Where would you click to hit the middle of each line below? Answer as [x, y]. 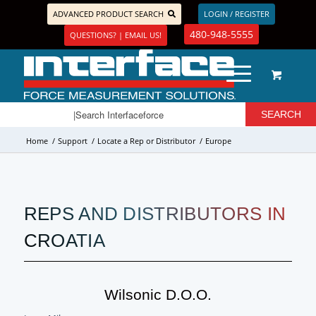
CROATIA [64, 241]
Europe [218, 141]
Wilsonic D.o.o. [158, 294]
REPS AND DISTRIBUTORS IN [155, 214]
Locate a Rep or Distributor [146, 141]
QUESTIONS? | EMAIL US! [115, 35]
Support [72, 141]
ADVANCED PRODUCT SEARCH [109, 14]
